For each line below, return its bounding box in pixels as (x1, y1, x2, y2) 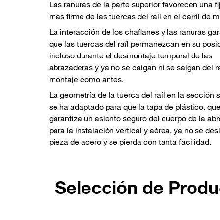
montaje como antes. (49, 74, 124, 84)
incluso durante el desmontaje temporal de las (49, 51, 212, 61)
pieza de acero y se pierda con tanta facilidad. (49, 137, 211, 147)
